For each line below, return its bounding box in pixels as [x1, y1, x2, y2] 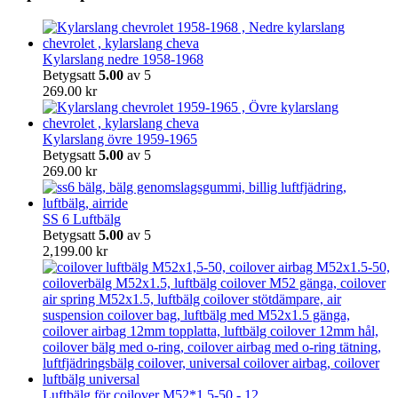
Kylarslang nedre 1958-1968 [43, 52, 203, 68]
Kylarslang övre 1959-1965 [43, 131, 197, 147]
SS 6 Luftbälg [43, 211, 121, 227]
